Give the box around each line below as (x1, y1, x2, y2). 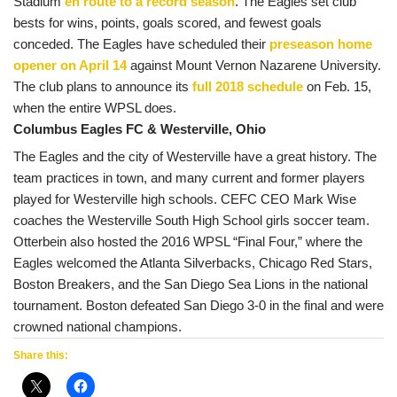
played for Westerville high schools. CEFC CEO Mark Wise (13, 191, 356, 207)
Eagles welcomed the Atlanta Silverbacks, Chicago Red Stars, (13, 255, 372, 271)
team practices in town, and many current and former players (13, 170, 365, 186)
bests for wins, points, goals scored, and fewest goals (13, 14, 322, 30)
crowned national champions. (13, 319, 182, 335)
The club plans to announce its (13, 78, 192, 94)
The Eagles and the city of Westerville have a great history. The (13, 149, 377, 165)
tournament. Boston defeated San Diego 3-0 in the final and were (13, 298, 384, 314)
